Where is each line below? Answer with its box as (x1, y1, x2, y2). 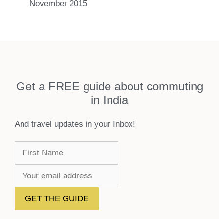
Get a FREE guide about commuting (16, 79, 203, 93)
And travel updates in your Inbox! (15, 119, 135, 129)
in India (91, 93, 128, 107)
